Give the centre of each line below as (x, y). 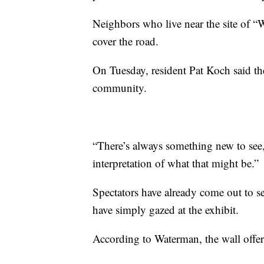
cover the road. (126, 41)
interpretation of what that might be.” (176, 163)
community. (120, 88)
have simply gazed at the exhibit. (166, 210)
